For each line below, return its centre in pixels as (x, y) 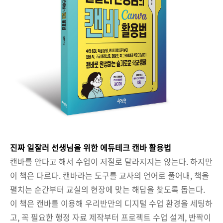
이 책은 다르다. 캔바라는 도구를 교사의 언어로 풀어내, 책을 (110, 175)
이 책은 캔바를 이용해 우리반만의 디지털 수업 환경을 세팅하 (111, 203)
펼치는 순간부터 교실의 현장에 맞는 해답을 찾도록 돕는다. (108, 189)
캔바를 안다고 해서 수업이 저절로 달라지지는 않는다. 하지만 (111, 161)
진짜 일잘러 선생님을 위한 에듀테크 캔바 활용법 (91, 147)
